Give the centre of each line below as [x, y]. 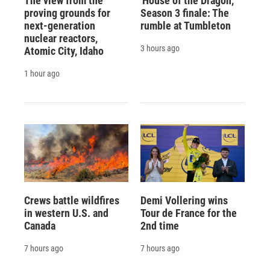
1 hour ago [42, 73]
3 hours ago [160, 48]
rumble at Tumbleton [185, 25]
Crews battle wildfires [72, 200]
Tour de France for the [188, 213]
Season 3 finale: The [184, 13]
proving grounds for [67, 13]
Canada [40, 225]
